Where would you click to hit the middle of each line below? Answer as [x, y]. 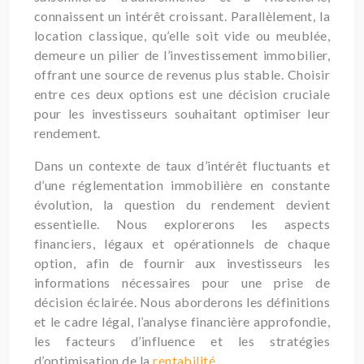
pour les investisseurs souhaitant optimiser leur [182, 113]
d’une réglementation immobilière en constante [182, 185]
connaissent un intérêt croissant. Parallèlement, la [182, 16]
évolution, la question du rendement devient [182, 204]
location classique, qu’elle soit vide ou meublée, [182, 35]
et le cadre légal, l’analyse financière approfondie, [182, 321]
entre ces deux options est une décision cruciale [182, 94]
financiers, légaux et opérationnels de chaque [182, 243]
